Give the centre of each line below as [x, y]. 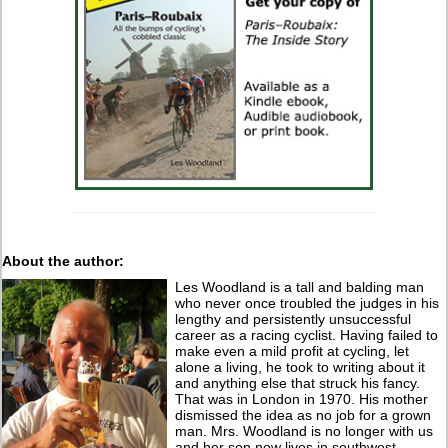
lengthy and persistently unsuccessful [293, 318]
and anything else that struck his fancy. [298, 382]
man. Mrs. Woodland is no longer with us [304, 430]
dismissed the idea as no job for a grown [303, 414]
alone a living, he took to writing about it [300, 366]
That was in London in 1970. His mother [302, 398]
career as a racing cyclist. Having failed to [307, 334]
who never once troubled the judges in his [307, 302]
